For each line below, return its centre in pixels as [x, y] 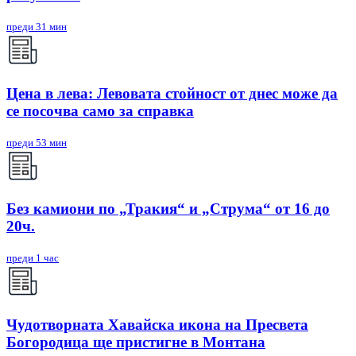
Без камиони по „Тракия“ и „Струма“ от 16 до [168, 209]
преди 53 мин [37, 142]
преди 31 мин [37, 27]
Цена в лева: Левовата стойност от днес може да [172, 93]
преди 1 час [33, 258]
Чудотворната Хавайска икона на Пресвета [157, 324]
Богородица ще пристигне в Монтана [136, 342]
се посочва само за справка [100, 110]
